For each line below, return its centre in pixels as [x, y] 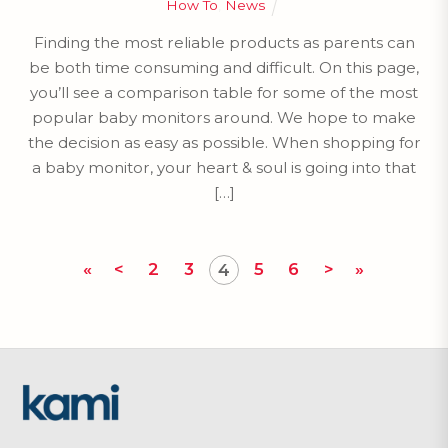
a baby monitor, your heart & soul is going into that [224, 167]
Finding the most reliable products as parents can [224, 42]
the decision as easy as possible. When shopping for [224, 142]
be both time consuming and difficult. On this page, [224, 67]
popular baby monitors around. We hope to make [224, 117]
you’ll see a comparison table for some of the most [224, 92]
